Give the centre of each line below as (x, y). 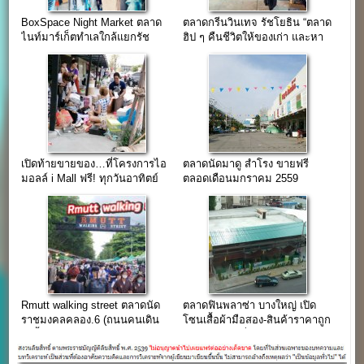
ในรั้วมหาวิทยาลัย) (64, 335)
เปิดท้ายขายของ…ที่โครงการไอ (94, 164)
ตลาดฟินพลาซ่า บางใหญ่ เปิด (249, 305)
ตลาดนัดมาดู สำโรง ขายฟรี (245, 164)
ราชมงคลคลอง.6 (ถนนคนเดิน (91, 320)
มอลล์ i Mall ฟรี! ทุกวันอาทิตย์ (90, 179)
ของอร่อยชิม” (213, 51)
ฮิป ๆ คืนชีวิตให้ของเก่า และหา (253, 37)
